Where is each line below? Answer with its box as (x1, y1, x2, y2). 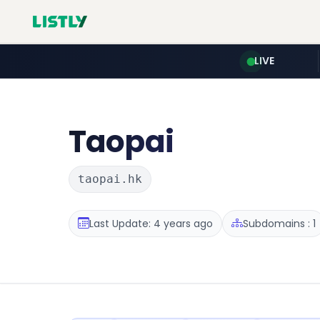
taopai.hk (78, 172, 142, 186)
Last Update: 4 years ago (89, 216, 213, 231)
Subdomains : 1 (243, 216, 316, 231)
